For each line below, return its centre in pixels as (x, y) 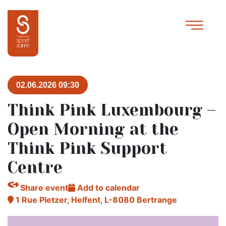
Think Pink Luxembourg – (112, 110)
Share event (44, 188)
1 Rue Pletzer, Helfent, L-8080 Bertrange (95, 200)
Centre (35, 168)
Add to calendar (107, 188)
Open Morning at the (93, 129)
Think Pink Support (87, 149)
